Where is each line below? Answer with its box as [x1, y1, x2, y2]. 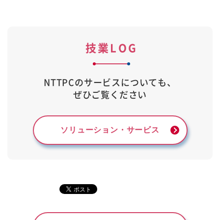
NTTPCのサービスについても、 [44, 75, 176, 88]
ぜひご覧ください [73, 87, 147, 101]
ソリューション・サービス [60, 125, 160, 134]
